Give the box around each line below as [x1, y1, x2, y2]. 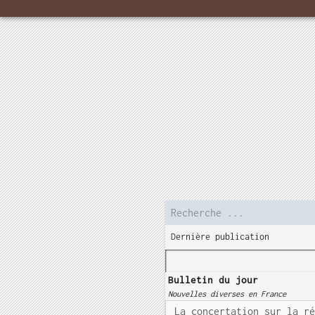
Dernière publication [171, 231, 270, 242]
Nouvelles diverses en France [168, 289, 287, 298]
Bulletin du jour [168, 274, 259, 285]
